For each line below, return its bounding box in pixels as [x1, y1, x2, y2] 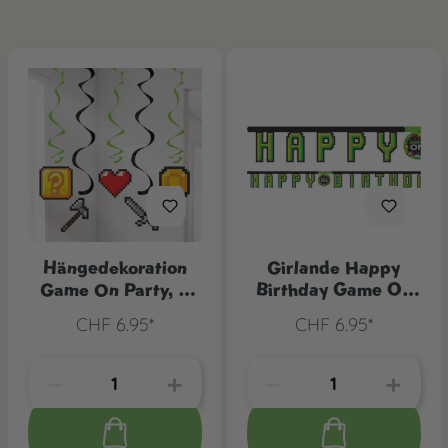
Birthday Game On [255, 278, 412, 302]
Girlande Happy [267, 256, 400, 280]
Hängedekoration [42, 256, 187, 280]
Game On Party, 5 [40, 278, 189, 302]
